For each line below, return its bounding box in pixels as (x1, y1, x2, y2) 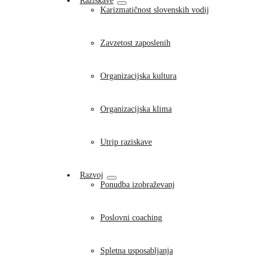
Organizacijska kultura (100, 71, 177, 80)
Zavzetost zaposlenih (100, 38, 171, 47)
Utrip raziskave (100, 138, 152, 147)
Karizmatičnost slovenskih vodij (100, 5, 209, 14)
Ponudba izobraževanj (100, 180, 175, 189)
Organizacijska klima (100, 104, 172, 113)
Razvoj (79, 171, 103, 180)
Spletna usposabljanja (100, 246, 173, 255)
